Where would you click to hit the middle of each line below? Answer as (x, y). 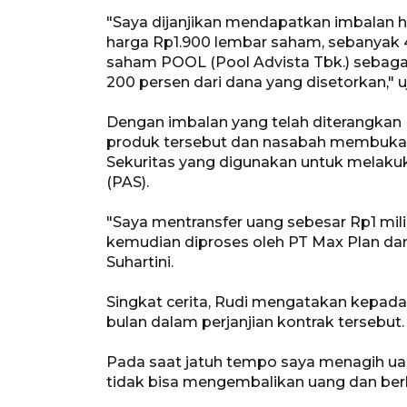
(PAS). (128, 182)
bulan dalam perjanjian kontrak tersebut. (255, 322)
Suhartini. (140, 262)
